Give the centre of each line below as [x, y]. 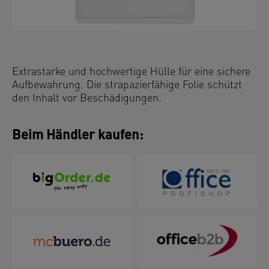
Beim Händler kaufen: [78, 136]
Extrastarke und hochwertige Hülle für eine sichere [131, 72]
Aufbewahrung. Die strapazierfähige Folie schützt [127, 86]
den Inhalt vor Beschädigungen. [87, 99]
